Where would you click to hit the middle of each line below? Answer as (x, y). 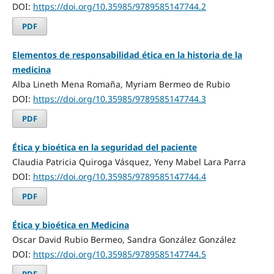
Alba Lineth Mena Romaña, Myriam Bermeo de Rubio (121, 84)
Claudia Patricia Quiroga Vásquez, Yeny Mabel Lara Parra (129, 161)
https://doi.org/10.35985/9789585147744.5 (119, 254)
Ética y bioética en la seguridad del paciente (104, 147)
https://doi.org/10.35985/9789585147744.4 (119, 176)
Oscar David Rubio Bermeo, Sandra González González (124, 239)
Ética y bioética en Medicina (70, 224)
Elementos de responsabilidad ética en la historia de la (127, 54)
